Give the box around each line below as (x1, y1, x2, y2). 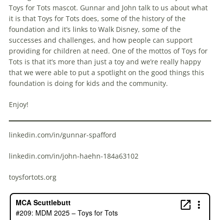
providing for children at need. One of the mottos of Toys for (9, 46, 208, 56)
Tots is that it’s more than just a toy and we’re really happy (9, 57, 201, 67)
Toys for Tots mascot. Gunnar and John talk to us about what (9, 3, 208, 13)
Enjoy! (9, 100, 30, 110)
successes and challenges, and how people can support (9, 35, 192, 45)
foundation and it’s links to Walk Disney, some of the (9, 25, 181, 34)
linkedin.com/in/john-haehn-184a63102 (9, 151, 140, 161)
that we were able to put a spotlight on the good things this (9, 68, 204, 78)
